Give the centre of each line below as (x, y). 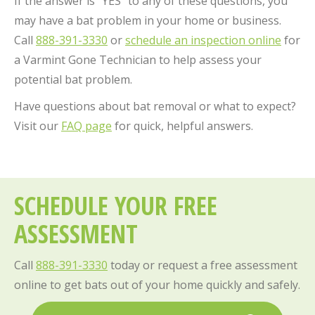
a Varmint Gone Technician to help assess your (138, 59)
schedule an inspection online (203, 40)
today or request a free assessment (202, 265)
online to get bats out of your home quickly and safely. (157, 284)
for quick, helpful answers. (182, 126)
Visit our (38, 126)
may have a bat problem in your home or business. (148, 20)
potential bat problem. (73, 79)
